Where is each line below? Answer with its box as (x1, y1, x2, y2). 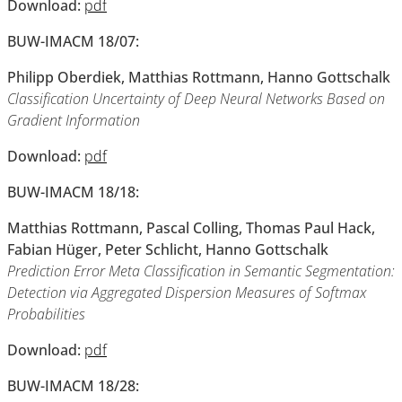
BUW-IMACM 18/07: (7, 31, 139, 51)
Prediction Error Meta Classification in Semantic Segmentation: (7, 261, 395, 281)
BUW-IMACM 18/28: (7, 376, 139, 396)
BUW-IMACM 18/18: (7, 182, 139, 202)
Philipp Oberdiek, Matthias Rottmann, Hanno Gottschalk (7, 67, 390, 87)
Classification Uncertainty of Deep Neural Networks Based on (7, 89, 385, 109)
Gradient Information (7, 110, 140, 130)
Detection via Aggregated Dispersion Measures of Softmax (7, 283, 366, 302)
